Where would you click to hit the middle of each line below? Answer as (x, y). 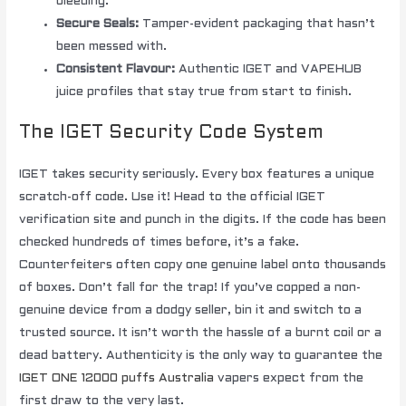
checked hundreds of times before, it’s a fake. (159, 243)
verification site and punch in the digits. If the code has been (203, 220)
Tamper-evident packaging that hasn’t (257, 24)
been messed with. (112, 46)
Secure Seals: (98, 24)
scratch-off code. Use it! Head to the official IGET (173, 198)
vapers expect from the (289, 379)
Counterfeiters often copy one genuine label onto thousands (203, 266)
